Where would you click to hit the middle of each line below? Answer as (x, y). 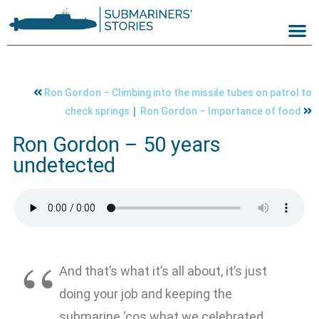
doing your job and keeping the (146, 294)
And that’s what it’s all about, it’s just (163, 271)
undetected (64, 166)
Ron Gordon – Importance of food (222, 111)
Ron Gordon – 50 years (117, 145)
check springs (98, 111)
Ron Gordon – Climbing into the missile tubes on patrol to (178, 93)
